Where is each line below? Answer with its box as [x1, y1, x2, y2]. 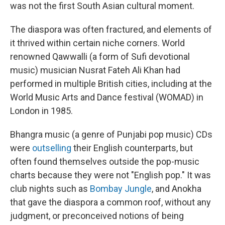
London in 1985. [10, 105, 73, 116]
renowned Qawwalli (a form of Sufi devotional [10, 51, 190, 62]
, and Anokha [152, 183, 201, 194]
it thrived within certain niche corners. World [10, 38, 185, 48]
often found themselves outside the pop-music [10, 156, 199, 167]
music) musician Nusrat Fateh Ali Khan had [10, 65, 180, 75]
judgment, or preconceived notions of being [10, 210, 184, 221]
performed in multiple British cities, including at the [10, 78, 212, 89]
